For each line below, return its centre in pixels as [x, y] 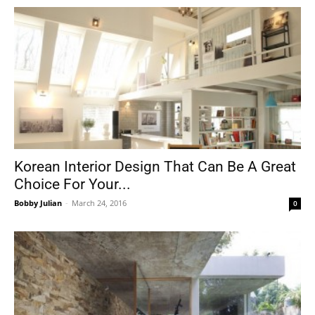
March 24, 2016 [99, 202]
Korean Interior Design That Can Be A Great [155, 166]
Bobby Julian [38, 202]
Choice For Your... [72, 184]
